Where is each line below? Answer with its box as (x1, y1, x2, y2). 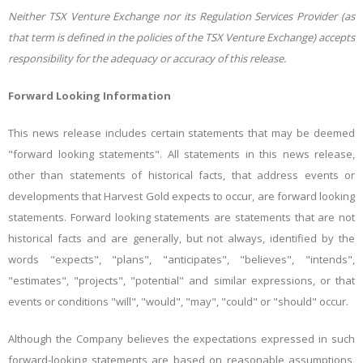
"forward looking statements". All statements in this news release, (8, 147, 355, 162)
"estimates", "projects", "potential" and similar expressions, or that (8, 273, 355, 288)
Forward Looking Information (8, 88, 171, 104)
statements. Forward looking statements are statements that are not (8, 210, 355, 225)
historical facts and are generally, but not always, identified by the (8, 231, 355, 246)
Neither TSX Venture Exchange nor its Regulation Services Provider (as (8, 9, 355, 24)
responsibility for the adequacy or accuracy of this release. (8, 51, 286, 66)
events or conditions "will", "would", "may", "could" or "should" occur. (8, 294, 348, 310)
